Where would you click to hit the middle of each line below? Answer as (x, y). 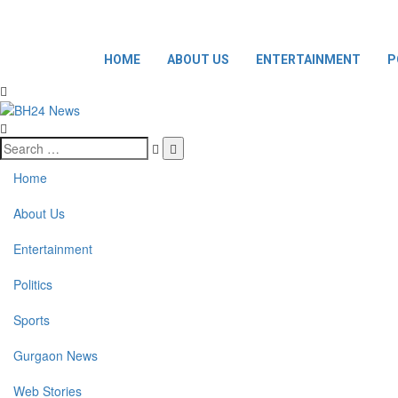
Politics (33, 285)
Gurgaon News (56, 356)
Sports (32, 320)
